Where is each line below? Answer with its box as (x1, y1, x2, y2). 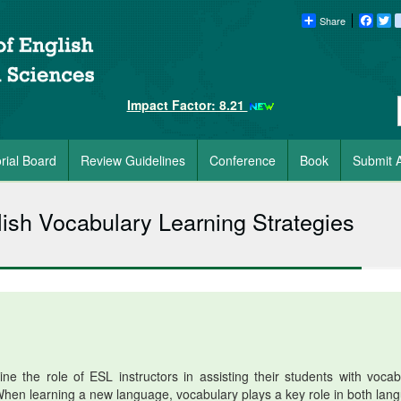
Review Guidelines (81, 151, 185, 169)
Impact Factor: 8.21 (126, 96, 248, 114)
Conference (209, 151, 276, 169)
